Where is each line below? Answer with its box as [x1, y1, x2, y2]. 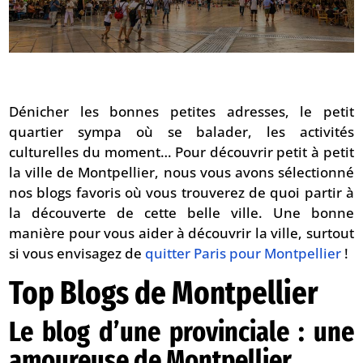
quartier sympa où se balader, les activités [9, 122, 354, 141]
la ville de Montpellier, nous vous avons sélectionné [9, 162, 354, 181]
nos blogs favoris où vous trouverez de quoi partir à [9, 182, 354, 202]
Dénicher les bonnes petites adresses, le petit [9, 101, 354, 121]
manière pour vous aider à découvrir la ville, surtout [9, 223, 354, 242]
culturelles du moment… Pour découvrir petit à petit [9, 142, 354, 161]
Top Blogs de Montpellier [9, 273, 319, 313]
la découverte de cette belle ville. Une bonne [9, 203, 354, 222]
